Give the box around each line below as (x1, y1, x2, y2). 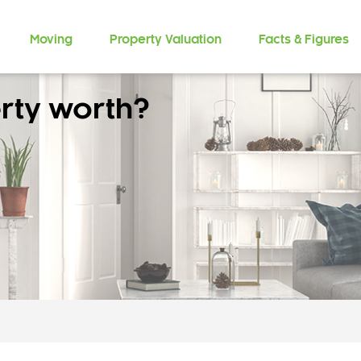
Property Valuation (109, 35, 222, 46)
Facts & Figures (258, 35, 349, 46)
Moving (29, 35, 73, 46)
